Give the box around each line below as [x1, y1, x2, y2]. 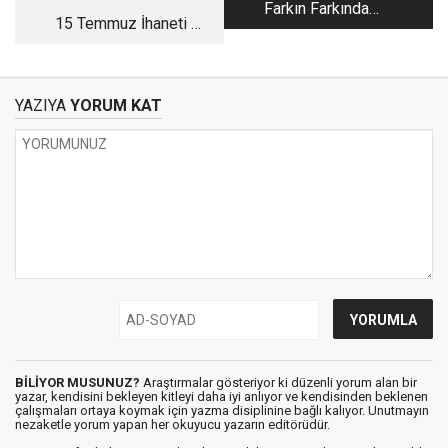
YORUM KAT [66, 96, 162, 115]
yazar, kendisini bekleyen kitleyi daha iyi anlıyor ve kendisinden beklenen [15, 389, 428, 404]
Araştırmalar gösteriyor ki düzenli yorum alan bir [140, 375, 417, 390]
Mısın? [293, 22, 340, 42]
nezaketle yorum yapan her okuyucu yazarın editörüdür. [15, 417, 330, 432]
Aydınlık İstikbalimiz [61, 38, 202, 57]
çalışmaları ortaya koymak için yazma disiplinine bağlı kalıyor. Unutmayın [15, 403, 429, 418]
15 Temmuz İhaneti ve [55, 14, 208, 33]
